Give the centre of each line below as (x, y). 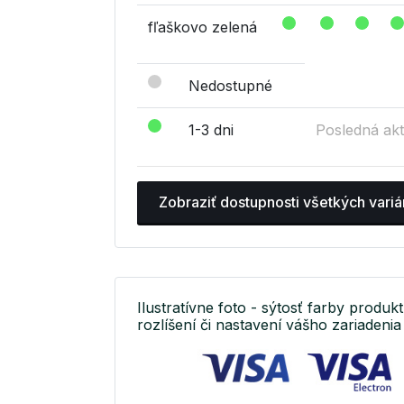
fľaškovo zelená (202, 28)
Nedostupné (230, 86)
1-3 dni (211, 130)
